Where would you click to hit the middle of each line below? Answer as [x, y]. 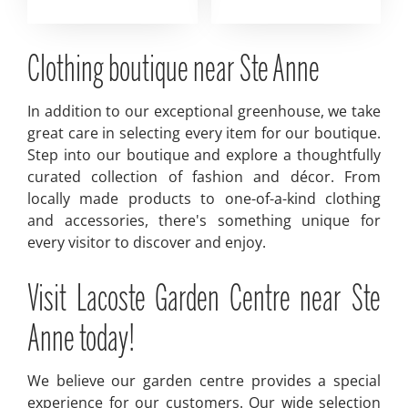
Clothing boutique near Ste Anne [173, 71]
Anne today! [81, 341]
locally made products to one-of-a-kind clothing [204, 199]
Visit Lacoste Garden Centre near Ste [204, 301]
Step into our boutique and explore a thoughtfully [204, 155]
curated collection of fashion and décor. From [204, 177]
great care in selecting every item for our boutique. [204, 133]
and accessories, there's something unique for [204, 220]
